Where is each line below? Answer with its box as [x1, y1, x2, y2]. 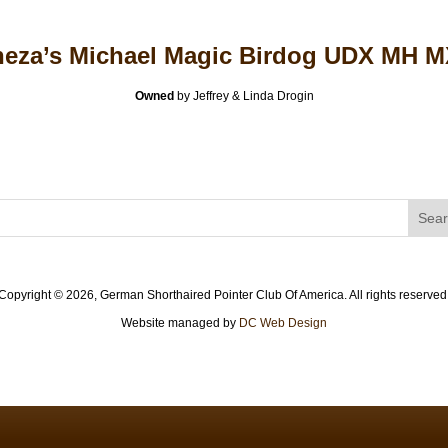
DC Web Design [239, 316, 327, 330]
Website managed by [121, 316, 239, 330]
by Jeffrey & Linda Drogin [173, 89, 314, 103]
